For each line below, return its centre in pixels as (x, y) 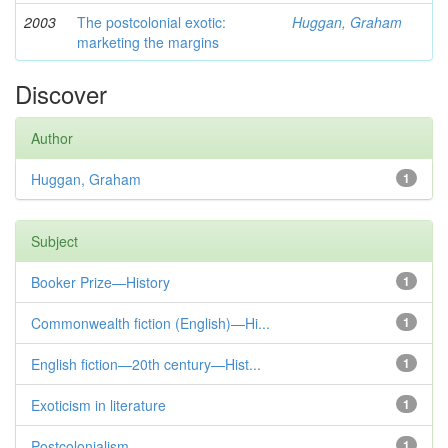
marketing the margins (148, 42)
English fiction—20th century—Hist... (146, 364)
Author (52, 138)
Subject (54, 241)
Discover (61, 93)
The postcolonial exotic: (151, 22)
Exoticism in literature (98, 405)
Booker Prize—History (100, 282)
